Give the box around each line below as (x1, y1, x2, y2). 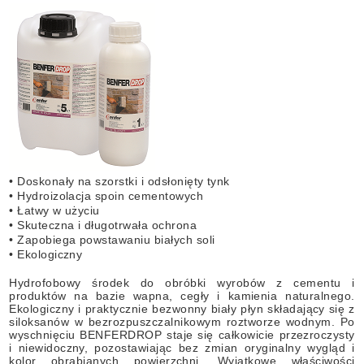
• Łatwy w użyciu (9, 203, 100, 217)
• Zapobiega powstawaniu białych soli (9, 232, 215, 246)
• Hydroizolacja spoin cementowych (9, 188, 204, 202)
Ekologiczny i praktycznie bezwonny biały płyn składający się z (9, 301, 355, 315)
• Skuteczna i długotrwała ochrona (9, 218, 197, 232)
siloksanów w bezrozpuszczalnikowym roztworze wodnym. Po (9, 314, 355, 328)
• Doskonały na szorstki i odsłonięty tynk (9, 174, 230, 188)
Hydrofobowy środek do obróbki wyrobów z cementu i (9, 275, 355, 289)
